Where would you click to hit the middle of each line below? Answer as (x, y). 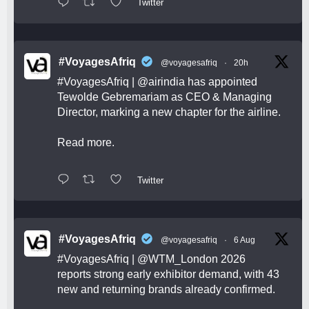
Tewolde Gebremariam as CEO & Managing (165, 97)
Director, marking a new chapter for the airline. (169, 112)
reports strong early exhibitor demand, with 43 (168, 274)
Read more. (86, 142)
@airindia (161, 81)
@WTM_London (178, 259)
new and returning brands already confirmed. (166, 289)
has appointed (221, 81)
